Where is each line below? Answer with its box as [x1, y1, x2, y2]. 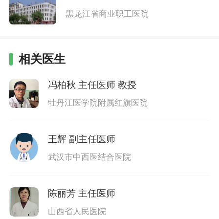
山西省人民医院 [47, 207, 106, 217]
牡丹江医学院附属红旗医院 [47, 98, 148, 108]
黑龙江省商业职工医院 [65, 9, 149, 19]
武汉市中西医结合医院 [47, 153, 131, 162]
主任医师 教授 [78, 79, 136, 90]
